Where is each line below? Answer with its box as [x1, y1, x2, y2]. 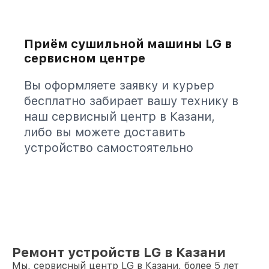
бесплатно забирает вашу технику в [24, 94, 238, 108]
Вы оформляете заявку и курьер [24, 78, 214, 92]
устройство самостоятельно [24, 141, 193, 155]
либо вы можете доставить [24, 125, 186, 139]
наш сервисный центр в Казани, [24, 109, 215, 124]
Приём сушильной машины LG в [24, 37, 232, 51]
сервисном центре [24, 51, 145, 65]
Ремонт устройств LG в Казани [12, 244, 226, 260]
